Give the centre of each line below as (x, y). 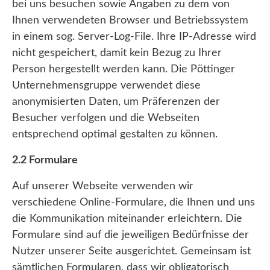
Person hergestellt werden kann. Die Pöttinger (124, 70)
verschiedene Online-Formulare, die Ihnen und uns (133, 203)
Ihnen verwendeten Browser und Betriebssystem (130, 21)
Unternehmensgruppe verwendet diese (106, 86)
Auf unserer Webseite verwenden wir (103, 187)
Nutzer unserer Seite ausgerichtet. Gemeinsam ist (131, 252)
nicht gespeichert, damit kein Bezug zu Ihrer (117, 53)
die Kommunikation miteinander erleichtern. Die (127, 219)
